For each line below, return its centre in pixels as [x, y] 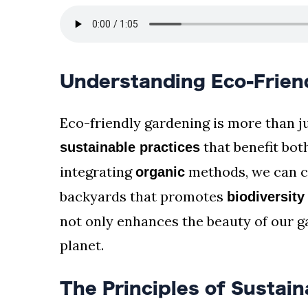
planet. [82, 245]
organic [160, 172]
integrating [98, 172]
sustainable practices [130, 147]
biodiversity [266, 197]
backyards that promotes [143, 197]
